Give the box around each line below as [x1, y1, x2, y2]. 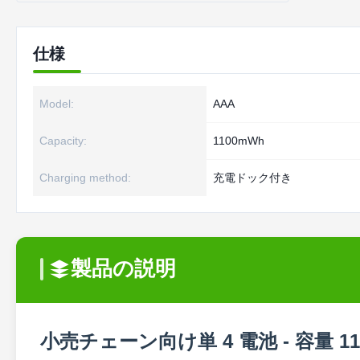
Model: [39, 97, 74, 110]
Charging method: [39, 171, 131, 184]
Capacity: [39, 134, 87, 147]
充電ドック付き [213, 171, 292, 184]
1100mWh [213, 134, 264, 147]
